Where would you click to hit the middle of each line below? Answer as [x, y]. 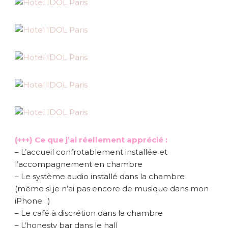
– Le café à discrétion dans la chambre [89, 213]
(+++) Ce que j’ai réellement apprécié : [91, 139]
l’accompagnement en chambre [79, 164]
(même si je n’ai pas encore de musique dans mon [112, 188]
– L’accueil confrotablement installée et [91, 152]
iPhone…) [33, 201]
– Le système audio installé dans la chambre [100, 176]
